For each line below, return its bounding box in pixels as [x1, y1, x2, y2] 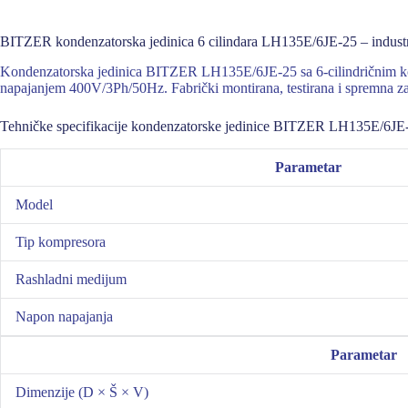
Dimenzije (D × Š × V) [15, 384, 148, 401]
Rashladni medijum [15, 271, 127, 288]
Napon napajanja [15, 309, 113, 325]
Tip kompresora [15, 234, 106, 250]
